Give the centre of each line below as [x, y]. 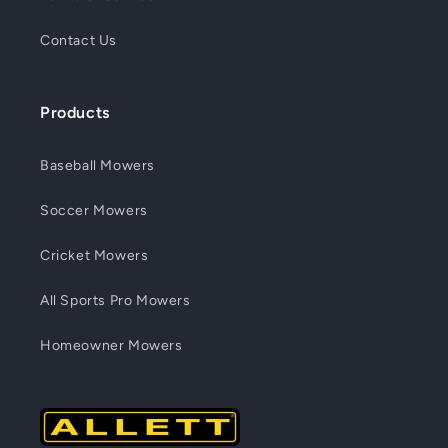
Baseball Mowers [97, 166]
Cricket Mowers [94, 256]
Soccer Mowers [94, 211]
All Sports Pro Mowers [115, 301]
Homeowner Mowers [111, 346]
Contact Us [78, 41]
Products [75, 113]
